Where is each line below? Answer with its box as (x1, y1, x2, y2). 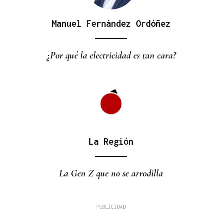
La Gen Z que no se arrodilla (59, 167, 163, 180)
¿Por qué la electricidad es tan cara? (46, 50, 176, 62)
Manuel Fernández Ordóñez (52, 18, 170, 29)
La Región (89, 136, 133, 147)
